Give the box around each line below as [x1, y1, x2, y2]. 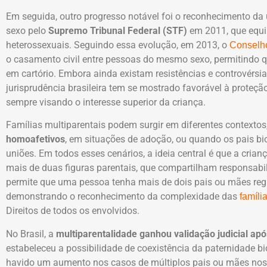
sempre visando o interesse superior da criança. [6, 96, 206, 108]
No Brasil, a [6, 228, 56, 240]
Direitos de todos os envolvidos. [6, 205, 139, 217]
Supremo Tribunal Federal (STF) [48, 24, 187, 36]
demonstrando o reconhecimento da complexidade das [6, 191, 240, 203]
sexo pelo [6, 24, 48, 36]
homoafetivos [6, 133, 65, 145]
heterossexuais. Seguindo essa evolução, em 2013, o [6, 39, 229, 51]
